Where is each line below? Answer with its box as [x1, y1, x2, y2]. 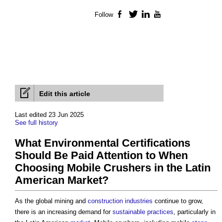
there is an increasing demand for [15, 208, 112, 216]
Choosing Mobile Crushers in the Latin [15, 162, 211, 174]
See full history [15, 119, 58, 127]
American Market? [15, 174, 109, 187]
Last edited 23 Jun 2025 [15, 111, 84, 119]
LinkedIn [150, 11, 177, 19]
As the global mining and [15, 197, 88, 205]
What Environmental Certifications [15, 137, 190, 150]
